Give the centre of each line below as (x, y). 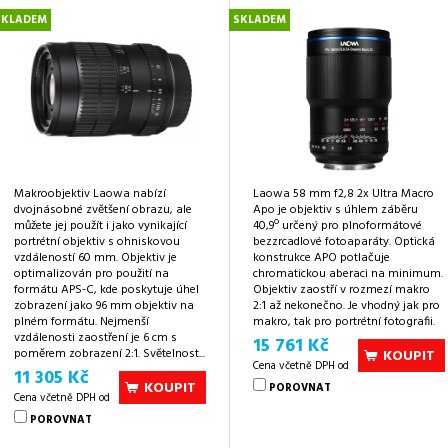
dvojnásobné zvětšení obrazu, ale (103, 209)
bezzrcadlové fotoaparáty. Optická (344, 241)
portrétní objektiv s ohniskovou (97, 241)
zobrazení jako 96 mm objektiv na (104, 305)
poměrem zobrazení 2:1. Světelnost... (109, 353)
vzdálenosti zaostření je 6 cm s (95, 337)
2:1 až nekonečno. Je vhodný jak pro (346, 305)
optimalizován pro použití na (91, 273)
